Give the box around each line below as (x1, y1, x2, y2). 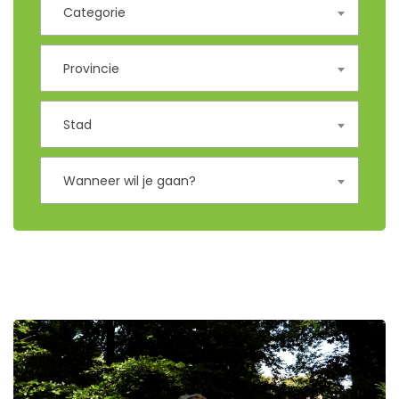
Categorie (63, 4, 126, 21)
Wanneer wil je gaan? (63, 172, 196, 190)
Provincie (63, 60, 119, 77)
